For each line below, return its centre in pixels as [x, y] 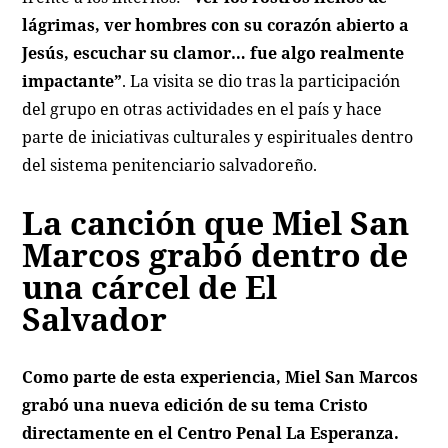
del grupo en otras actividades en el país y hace [202, 108]
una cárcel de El [150, 286]
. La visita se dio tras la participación [261, 80]
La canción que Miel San [216, 222]
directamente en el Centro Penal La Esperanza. [211, 432]
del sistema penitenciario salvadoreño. [170, 164]
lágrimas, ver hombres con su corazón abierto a [216, 24]
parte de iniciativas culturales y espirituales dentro [218, 136]
